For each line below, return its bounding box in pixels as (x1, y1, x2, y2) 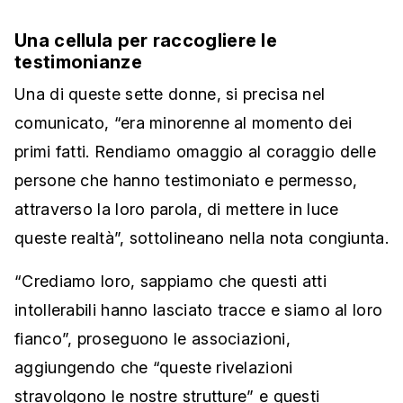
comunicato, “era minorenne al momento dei (14, 113, 353, 133)
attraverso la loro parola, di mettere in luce (14, 200, 339, 219)
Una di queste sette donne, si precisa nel (14, 85, 326, 104)
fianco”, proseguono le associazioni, (14, 329, 291, 349)
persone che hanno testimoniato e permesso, (14, 171, 358, 191)
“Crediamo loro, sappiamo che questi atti (14, 272, 327, 291)
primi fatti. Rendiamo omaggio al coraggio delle (14, 142, 377, 162)
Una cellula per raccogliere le (14, 30, 277, 52)
